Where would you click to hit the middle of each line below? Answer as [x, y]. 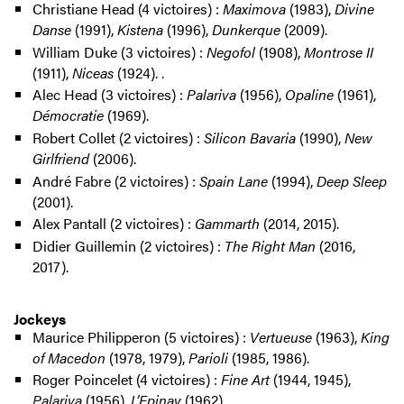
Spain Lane [233, 180]
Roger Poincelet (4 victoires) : [126, 380]
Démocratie [69, 115]
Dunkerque [246, 30]
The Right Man [270, 245]
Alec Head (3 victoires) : [109, 95]
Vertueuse [282, 336]
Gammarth [227, 224]
